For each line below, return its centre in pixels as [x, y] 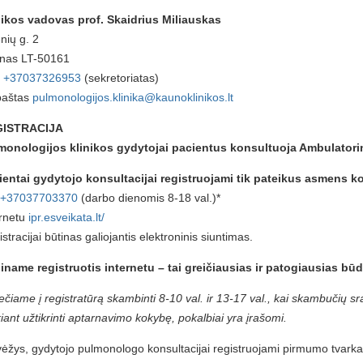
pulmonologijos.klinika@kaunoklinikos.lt [133, 97]
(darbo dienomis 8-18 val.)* [149, 198]
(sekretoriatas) [120, 78]
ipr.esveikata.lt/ [66, 217]
